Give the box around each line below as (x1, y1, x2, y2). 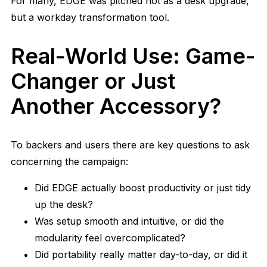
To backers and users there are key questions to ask (11, 139, 250, 151)
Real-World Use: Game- (11, 43, 256, 70)
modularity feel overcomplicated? (35, 232, 185, 244)
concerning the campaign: (11, 156, 128, 168)
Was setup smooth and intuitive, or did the (35, 215, 224, 228)
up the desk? (35, 198, 93, 211)
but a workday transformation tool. (11, 11, 169, 24)
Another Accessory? (11, 93, 221, 120)
